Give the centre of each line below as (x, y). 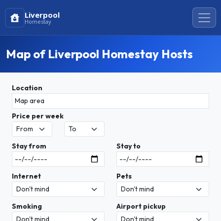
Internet (26, 176)
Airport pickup (141, 206)
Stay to (129, 146)
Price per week (38, 116)
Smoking (27, 206)
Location (27, 88)
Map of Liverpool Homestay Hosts (99, 54)
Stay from (29, 146)
